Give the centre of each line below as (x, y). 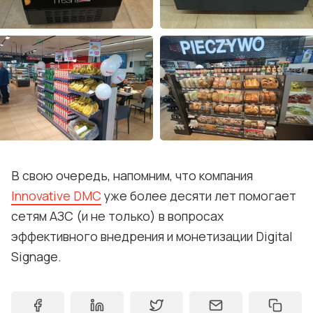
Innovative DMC (56, 195)
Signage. (36, 256)
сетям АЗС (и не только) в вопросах (117, 216)
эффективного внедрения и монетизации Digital (152, 236)
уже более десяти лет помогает (199, 195)
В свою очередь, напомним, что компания (132, 175)
